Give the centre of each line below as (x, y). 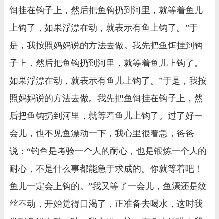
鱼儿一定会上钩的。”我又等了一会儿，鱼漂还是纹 (108, 186)
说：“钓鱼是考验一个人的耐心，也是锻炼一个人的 (108, 151)
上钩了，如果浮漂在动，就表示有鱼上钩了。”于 (103, 28)
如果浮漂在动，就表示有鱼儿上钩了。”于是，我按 (108, 80)
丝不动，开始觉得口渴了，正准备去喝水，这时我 (106, 204)
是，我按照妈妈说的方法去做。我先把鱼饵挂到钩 (106, 45)
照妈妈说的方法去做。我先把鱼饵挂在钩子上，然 (106, 98)
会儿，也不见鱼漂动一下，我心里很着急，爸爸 (101, 133)
